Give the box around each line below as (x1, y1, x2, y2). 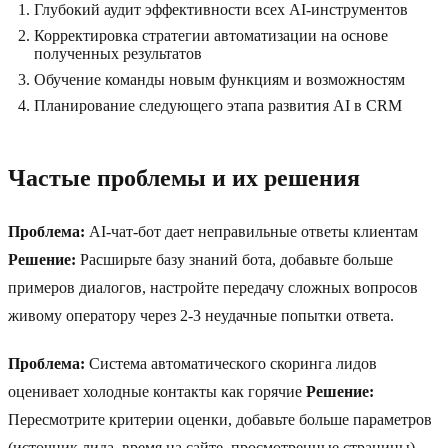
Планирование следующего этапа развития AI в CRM (34, 97, 402, 115)
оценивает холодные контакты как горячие (8, 383, 306, 401)
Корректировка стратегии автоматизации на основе (34, 27, 388, 45)
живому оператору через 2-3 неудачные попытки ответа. (8, 307, 394, 325)
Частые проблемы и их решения (8, 165, 360, 192)
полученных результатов (34, 45, 202, 63)
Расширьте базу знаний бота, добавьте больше (76, 251, 393, 269)
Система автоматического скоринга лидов (85, 355, 377, 373)
